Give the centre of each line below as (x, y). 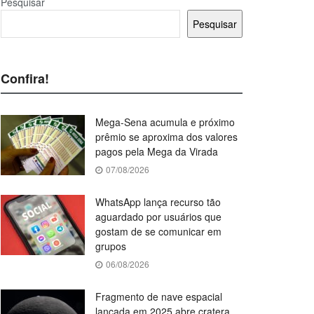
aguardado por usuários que (158, 217)
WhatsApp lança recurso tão (158, 202)
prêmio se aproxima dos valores (166, 137)
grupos (111, 246)
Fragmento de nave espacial (159, 297)
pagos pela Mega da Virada (157, 152)
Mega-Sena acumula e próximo (165, 122)
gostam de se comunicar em (158, 232)
